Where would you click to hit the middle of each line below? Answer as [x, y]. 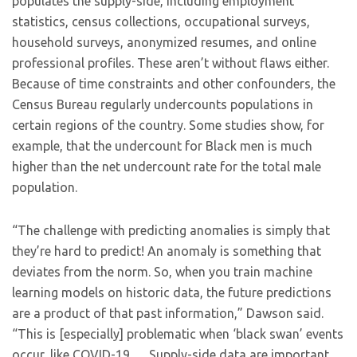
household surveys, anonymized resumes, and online [164, 42]
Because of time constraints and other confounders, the [174, 84]
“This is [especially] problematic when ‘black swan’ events [178, 334]
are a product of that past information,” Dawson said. [168, 313]
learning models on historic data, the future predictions [172, 292]
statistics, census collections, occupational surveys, [161, 22]
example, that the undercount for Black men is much [162, 146]
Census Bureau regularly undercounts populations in [163, 104]
